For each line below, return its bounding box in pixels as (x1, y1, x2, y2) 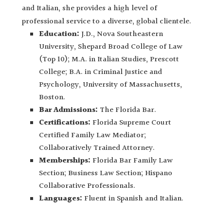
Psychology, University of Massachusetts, (38, 78, 182, 91)
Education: (38, 28, 79, 40)
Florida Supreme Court (90, 116, 171, 129)
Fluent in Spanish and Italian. (82, 192, 183, 205)
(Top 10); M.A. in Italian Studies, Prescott (38, 53, 179, 66)
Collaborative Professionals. (38, 180, 135, 192)
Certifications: (38, 116, 91, 129)
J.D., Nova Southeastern (79, 28, 163, 40)
